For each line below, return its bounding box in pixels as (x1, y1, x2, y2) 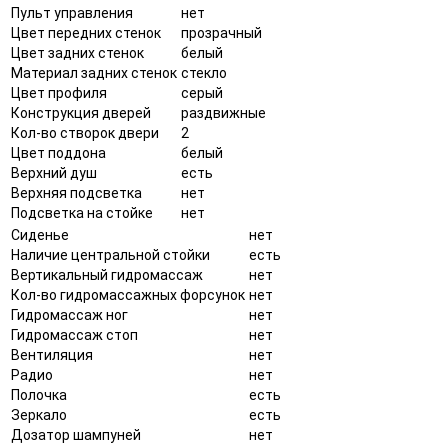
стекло (181, 64, 227, 81)
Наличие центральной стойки (11, 246, 210, 263)
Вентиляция (11, 346, 93, 363)
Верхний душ (11, 164, 97, 181)
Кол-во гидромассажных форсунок (11, 286, 245, 303)
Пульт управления (11, 4, 133, 21)
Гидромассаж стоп (11, 326, 138, 343)
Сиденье (11, 226, 69, 243)
